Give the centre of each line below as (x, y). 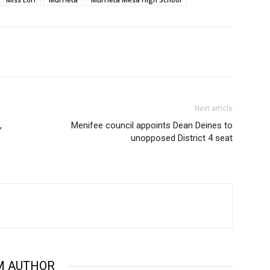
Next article (214, 109)
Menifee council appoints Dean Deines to (152, 126)
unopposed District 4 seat (182, 138)
